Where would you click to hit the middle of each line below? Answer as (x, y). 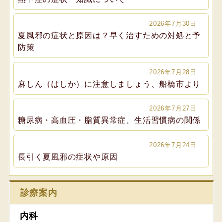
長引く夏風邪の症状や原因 (68, 157)
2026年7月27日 (173, 109)
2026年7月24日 (173, 145)
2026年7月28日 (173, 72)
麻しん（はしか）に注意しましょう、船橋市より (110, 84)
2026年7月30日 (173, 24)
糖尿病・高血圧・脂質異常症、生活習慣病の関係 (110, 120)
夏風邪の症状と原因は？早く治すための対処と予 (110, 36)
